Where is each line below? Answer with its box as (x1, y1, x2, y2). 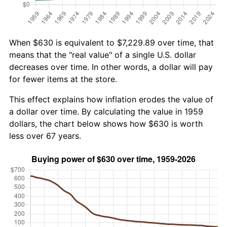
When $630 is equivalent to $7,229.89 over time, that (9, 37, 214, 48)
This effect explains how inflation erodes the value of (9, 94, 213, 104)
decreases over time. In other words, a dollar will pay (9, 61, 213, 72)
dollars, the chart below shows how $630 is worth (9, 118, 203, 129)
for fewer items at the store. (9, 73, 117, 84)
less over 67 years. (9, 130, 81, 141)
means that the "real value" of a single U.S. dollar (9, 49, 196, 60)
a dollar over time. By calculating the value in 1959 (9, 106, 203, 117)
